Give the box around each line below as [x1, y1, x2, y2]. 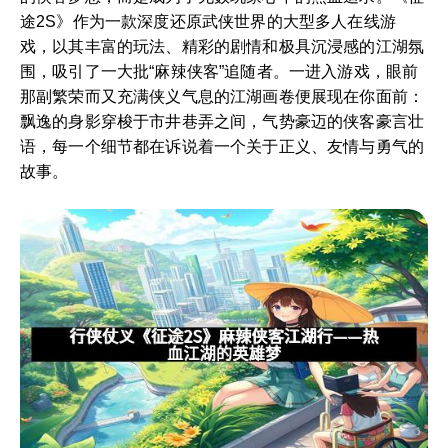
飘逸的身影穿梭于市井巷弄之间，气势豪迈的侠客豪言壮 [20, 113, 425, 130]
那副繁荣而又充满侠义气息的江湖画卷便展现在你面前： [20, 88, 425, 105]
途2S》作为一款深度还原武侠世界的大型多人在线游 [20, 13, 396, 30]
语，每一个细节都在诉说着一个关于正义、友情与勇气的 [20, 138, 425, 155]
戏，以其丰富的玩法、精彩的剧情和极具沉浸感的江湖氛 [20, 38, 425, 55]
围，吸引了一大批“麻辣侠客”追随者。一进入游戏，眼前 [20, 63, 419, 80]
